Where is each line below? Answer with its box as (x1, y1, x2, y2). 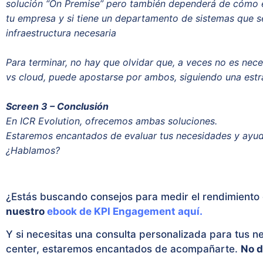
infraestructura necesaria (6, 27, 116, 39)
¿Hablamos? (6, 144, 60, 157)
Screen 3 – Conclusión (6, 100, 111, 113)
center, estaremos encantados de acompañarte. (6, 243, 241, 255)
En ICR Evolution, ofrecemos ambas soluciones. (6, 115, 220, 127)
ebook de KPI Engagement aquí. (45, 205, 203, 217)
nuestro (6, 205, 45, 217)
